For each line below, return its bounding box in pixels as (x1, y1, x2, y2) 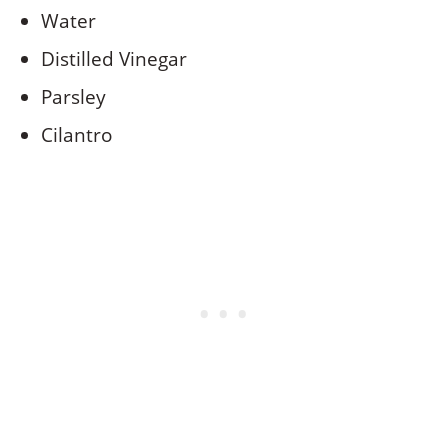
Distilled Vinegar (41, 46, 188, 73)
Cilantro (41, 122, 113, 149)
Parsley (41, 84, 107, 111)
